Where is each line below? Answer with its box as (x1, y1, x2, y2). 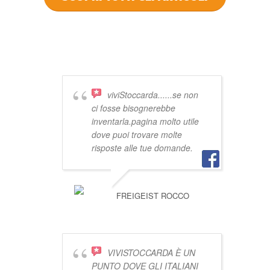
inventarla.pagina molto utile (91, 115, 199, 128)
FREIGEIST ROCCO (116, 190, 189, 202)
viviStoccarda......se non (107, 89, 198, 101)
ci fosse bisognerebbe (91, 102, 175, 115)
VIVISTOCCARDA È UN (107, 246, 195, 259)
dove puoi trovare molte (91, 128, 182, 141)
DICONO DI (82, 24, 188, 45)
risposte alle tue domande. (91, 142, 193, 154)
